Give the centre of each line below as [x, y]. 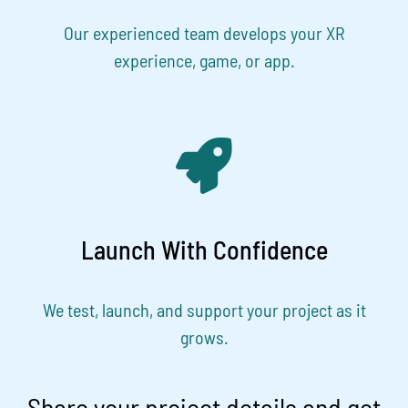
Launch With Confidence [204, 250]
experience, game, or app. [204, 61]
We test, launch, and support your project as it [204, 310]
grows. [204, 337]
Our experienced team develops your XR [204, 33]
